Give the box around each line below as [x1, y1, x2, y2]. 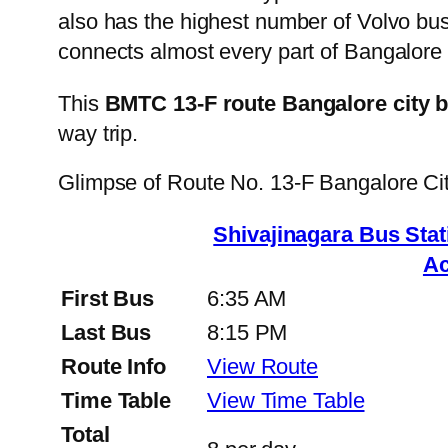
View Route [207, 353, 318, 379]
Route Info [61, 353, 166, 379]
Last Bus [61, 319, 152, 345]
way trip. [58, 120, 139, 146]
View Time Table [207, 387, 365, 413]
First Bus [61, 285, 155, 311]
